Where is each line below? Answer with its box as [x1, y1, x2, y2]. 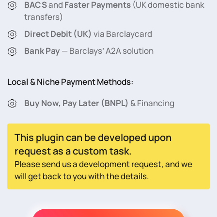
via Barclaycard [92, 28, 152, 39]
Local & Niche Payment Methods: [7, 76, 134, 87]
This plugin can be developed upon [15, 131, 171, 144]
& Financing [129, 97, 174, 108]
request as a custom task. [15, 144, 132, 157]
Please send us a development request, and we [15, 158, 192, 170]
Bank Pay [24, 45, 60, 56]
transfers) [24, 11, 63, 22]
